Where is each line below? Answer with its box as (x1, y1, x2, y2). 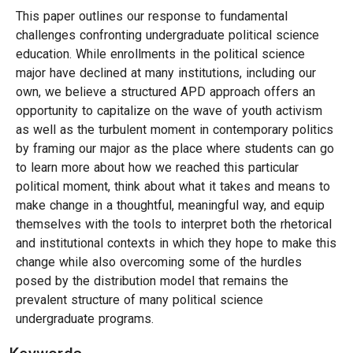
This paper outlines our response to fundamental (16, 9, 288, 24)
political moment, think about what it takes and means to (16, 179, 330, 194)
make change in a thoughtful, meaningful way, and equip (16, 198, 325, 213)
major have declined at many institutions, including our (16, 65, 316, 80)
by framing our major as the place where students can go (16, 141, 334, 156)
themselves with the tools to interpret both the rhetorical (16, 217, 332, 232)
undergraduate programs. (16, 311, 154, 326)
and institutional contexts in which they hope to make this (16, 236, 336, 251)
